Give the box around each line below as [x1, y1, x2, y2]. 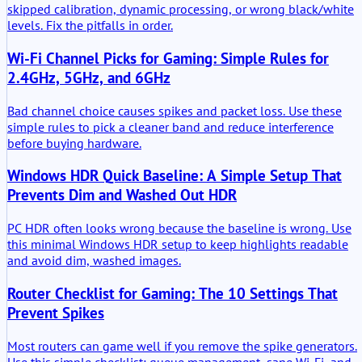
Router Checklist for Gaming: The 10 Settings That [7, 283, 338, 303]
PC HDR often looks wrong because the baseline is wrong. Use [7, 220, 351, 237]
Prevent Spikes [7, 302, 104, 322]
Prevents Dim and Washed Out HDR [7, 185, 237, 205]
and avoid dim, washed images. [7, 252, 181, 269]
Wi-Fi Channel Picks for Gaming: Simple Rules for [7, 48, 329, 69]
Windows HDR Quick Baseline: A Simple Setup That [7, 166, 342, 186]
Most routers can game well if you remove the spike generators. [7, 337, 357, 354]
